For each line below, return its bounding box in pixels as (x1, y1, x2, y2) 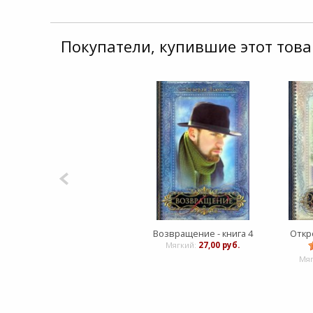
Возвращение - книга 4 (152, 226, 253, 240)
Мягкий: (166, 239, 198, 250)
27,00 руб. (198, 239, 240, 250)
